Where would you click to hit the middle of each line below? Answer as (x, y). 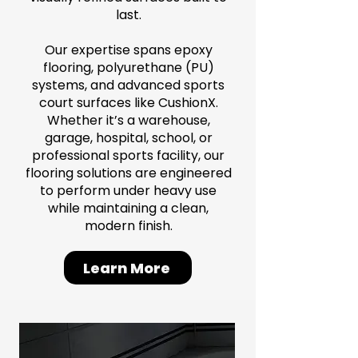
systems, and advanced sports (128, 85)
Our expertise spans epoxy (128, 50)
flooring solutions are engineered (128, 173)
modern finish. (128, 226)
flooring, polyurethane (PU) (128, 68)
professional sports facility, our (128, 155)
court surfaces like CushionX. (128, 103)
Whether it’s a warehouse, (128, 120)
